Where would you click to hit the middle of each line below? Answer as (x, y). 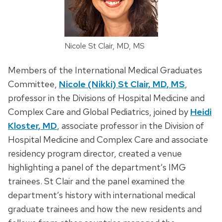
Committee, (33, 84)
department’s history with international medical (102, 195)
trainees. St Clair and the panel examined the (96, 181)
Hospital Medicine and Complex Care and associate (108, 140)
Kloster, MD (32, 126)
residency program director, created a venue (95, 154)
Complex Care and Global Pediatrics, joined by (99, 112)
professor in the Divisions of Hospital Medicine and (106, 98)
